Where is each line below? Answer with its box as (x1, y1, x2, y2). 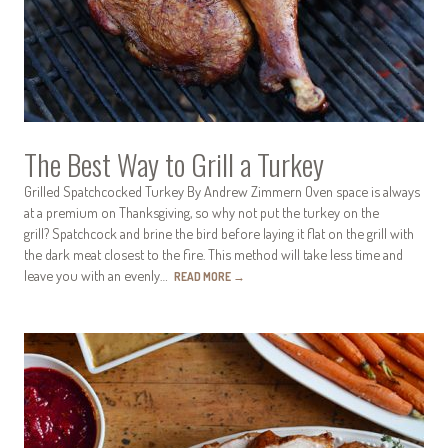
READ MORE (174, 269, 233, 285)
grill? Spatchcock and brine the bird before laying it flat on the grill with (24, 224, 414, 243)
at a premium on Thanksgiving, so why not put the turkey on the (24, 203, 379, 222)
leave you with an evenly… (24, 266, 174, 285)
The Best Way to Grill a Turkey (24, 143, 324, 186)
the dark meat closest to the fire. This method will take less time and (24, 245, 403, 264)
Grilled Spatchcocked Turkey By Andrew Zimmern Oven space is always (24, 182, 420, 201)
